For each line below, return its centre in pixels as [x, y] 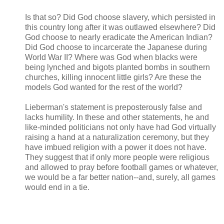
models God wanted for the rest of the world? [104, 87]
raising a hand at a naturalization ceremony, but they [117, 137]
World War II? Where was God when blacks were [111, 57]
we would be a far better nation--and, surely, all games [120, 177]
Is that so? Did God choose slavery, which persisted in [120, 17]
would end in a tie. [57, 187]
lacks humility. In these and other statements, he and [117, 117]
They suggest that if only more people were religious [117, 157]
